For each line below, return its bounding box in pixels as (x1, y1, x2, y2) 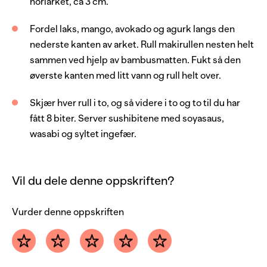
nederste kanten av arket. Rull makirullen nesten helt (30, 39, 254, 50)
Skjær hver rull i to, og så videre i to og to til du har (30, 97, 240, 108)
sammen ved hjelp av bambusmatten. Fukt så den (30, 54, 241, 66)
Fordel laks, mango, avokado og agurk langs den (30, 23, 235, 35)
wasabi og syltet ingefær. (30, 128, 138, 139)
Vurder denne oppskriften (12, 206, 124, 218)
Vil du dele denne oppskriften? (12, 173, 175, 187)
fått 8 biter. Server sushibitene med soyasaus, (30, 113, 224, 124)
